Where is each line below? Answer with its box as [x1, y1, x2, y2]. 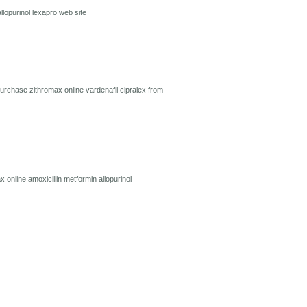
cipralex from [120, 86, 163, 94]
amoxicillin [28, 175, 64, 183]
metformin [64, 175, 99, 183]
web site [59, 8, 86, 16]
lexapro [32, 8, 59, 16]
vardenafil [86, 86, 120, 94]
